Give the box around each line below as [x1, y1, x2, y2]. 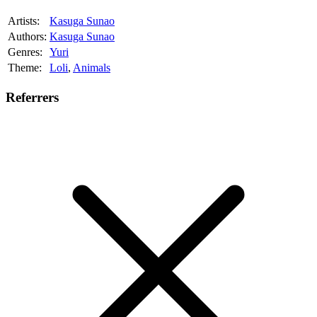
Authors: [8, 30, 47, 43]
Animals [73, 62, 110, 74]
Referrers [6, 89, 59, 105]
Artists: [8, 15, 40, 28]
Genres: [8, 46, 42, 59]
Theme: [8, 62, 42, 74]
